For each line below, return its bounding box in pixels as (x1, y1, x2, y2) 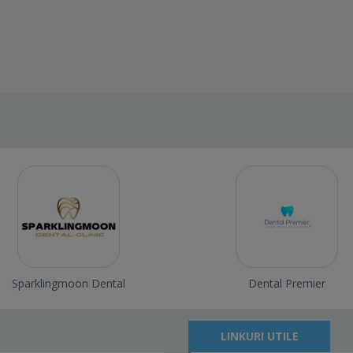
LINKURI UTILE (220, 329, 299, 344)
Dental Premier (247, 276, 325, 292)
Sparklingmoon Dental (12, 276, 126, 292)
